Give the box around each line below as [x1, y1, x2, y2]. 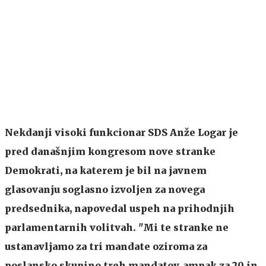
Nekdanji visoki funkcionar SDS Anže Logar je [5, 126, 238, 138]
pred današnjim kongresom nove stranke [5, 145, 216, 157]
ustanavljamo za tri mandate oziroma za [5, 240, 207, 252]
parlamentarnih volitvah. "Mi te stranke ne [5, 221, 229, 233]
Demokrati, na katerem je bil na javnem [5, 164, 207, 176]
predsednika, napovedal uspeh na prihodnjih [5, 202, 235, 214]
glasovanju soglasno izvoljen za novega [5, 183, 205, 195]
